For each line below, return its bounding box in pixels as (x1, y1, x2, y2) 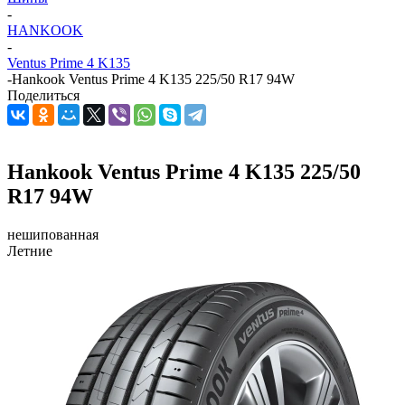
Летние (7, 242, 52, 259)
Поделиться (7, 88, 80, 103)
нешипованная (7, 226, 99, 242)
